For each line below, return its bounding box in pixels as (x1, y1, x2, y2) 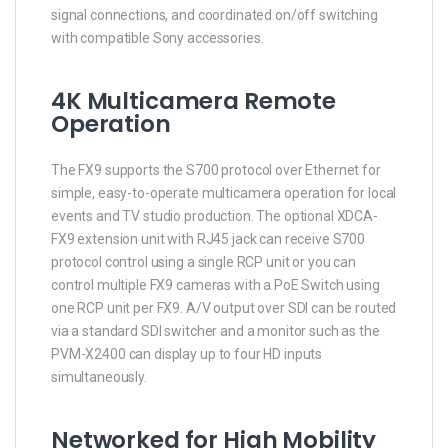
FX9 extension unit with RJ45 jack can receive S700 (51, 230, 365, 247)
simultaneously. (51, 368, 147, 385)
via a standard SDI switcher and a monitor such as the (51, 322, 380, 339)
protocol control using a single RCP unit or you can (51, 253, 356, 270)
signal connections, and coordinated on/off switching (51, 6, 378, 23)
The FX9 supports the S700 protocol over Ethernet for (51, 161, 381, 178)
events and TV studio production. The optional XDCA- (51, 207, 378, 224)
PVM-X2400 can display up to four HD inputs (51, 345, 323, 362)
